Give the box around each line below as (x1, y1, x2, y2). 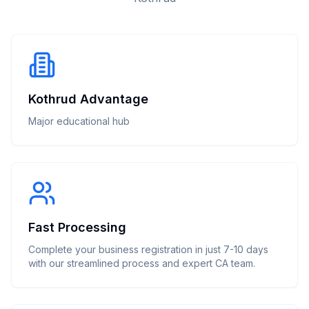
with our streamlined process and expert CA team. (28, 257, 255, 269)
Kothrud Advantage (28, 92, 148, 106)
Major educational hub (28, 115, 130, 127)
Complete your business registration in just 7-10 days (28, 243, 268, 255)
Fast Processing (28, 220, 126, 235)
